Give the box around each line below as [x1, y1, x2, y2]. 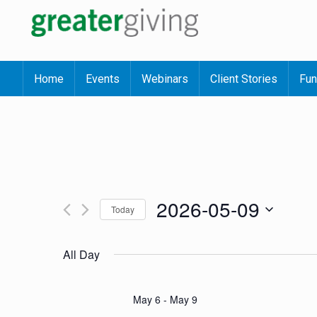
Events [86, 72, 120, 86]
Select [156, 224, 184, 235]
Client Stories [210, 72, 277, 86]
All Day [63, 246, 100, 263]
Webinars [142, 72, 188, 86]
